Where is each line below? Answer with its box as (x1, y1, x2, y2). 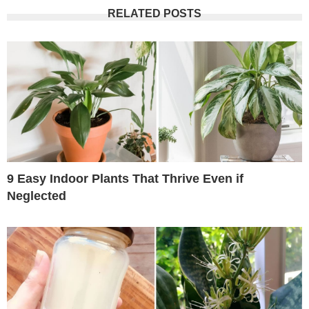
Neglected (7, 189, 66, 203)
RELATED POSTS (108, 8, 201, 20)
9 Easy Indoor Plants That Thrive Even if (7, 172, 243, 186)
